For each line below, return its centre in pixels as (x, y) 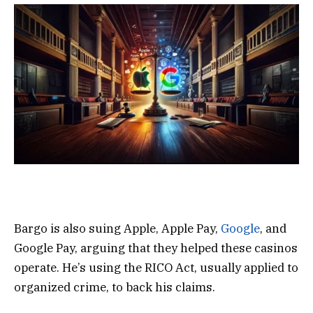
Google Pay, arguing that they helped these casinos (156, 248)
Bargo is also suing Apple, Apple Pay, (117, 229)
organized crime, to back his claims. (115, 287)
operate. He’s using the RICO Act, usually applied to (156, 268)
